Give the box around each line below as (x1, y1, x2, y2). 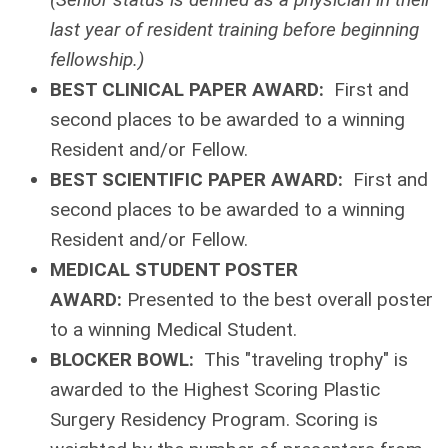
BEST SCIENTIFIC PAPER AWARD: (50, 167, 348, 191)
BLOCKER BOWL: (50, 347, 194, 371)
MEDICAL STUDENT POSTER (50, 257, 298, 281)
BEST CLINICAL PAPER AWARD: (50, 77, 324, 101)
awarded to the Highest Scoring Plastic (50, 377, 380, 401)
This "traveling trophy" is (194, 347, 408, 371)
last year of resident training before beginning (50, 17, 419, 41)
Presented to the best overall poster (127, 287, 433, 311)
